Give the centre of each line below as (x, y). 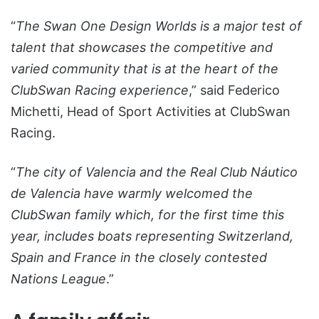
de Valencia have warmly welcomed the (132, 194)
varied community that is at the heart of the (145, 69)
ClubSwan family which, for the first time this (147, 215)
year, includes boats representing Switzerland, (152, 236)
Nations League (58, 279)
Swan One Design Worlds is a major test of (173, 26)
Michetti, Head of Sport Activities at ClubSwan (151, 112)
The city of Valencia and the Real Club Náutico (157, 172)
